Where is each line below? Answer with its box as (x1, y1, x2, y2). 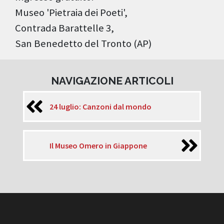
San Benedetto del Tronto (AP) (15, 37, 151, 50)
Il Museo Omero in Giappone (49, 140, 147, 150)
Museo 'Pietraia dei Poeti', (15, 6, 127, 19)
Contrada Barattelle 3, (15, 21, 114, 35)
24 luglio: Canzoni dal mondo (49, 101, 151, 111)
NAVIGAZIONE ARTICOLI (50, 74, 173, 87)
